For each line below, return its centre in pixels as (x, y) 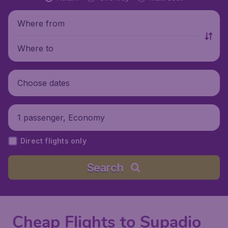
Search (105, 167)
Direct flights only (53, 141)
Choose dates (44, 83)
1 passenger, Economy (61, 117)
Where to (35, 48)
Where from (41, 23)
